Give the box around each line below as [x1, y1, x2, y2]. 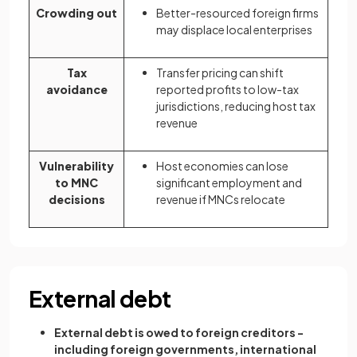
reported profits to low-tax [156, 82, 299, 96]
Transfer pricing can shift [156, 65, 284, 80]
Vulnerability [39, 159, 114, 173]
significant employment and [156, 175, 302, 190]
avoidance [45, 82, 108, 96]
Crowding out [36, 6, 117, 20]
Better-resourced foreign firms [156, 6, 319, 20]
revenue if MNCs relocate [156, 192, 285, 206]
